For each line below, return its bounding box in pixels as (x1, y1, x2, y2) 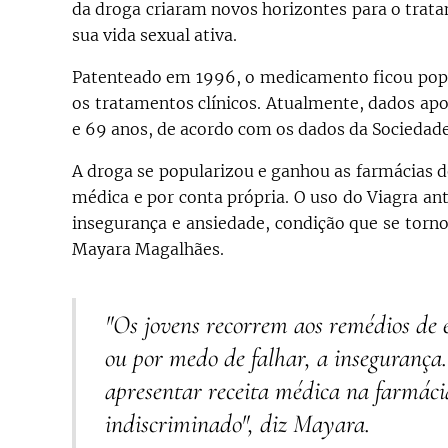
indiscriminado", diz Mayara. (105, 407, 370, 439)
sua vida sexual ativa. (72, 24, 237, 45)
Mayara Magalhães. (72, 238, 224, 259)
